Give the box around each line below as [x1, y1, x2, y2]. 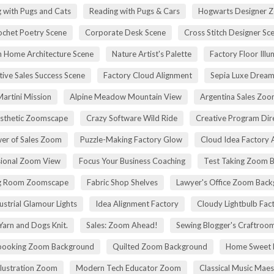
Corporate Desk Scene [85, 27, 166, 37]
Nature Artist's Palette [111, 48, 191, 59]
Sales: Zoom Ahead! [86, 220, 158, 230]
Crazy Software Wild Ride [86, 113, 177, 123]
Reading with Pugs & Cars [89, 6, 180, 16]
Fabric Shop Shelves [86, 177, 158, 187]
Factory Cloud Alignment [103, 70, 192, 80]
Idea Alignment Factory [95, 198, 179, 209]
